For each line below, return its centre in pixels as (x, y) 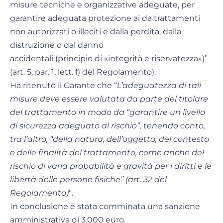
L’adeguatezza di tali (159, 86)
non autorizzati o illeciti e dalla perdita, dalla (96, 32)
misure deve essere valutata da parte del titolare (109, 99)
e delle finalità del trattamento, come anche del (107, 153)
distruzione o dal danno (57, 45)
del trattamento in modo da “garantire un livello (108, 112)
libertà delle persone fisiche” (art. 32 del (88, 180)
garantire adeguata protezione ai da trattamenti (105, 18)
